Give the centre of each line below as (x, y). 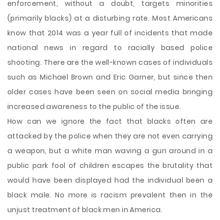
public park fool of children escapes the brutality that (110, 165)
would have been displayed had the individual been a (110, 180)
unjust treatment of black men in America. (85, 210)
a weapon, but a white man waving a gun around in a (110, 151)
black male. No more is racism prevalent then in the (110, 195)
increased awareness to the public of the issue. (94, 107)
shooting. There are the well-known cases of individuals (110, 62)
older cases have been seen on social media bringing (110, 92)
